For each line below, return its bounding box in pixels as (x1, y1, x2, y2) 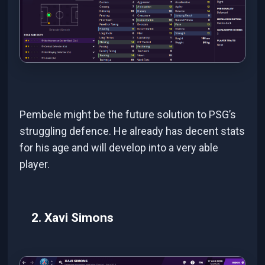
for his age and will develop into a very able (20, 141, 219, 154)
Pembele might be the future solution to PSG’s (20, 108, 237, 121)
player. (20, 157, 50, 170)
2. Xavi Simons (31, 210, 114, 225)
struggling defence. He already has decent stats (20, 124, 245, 137)
